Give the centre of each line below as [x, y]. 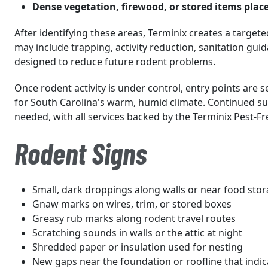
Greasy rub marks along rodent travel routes [134, 218]
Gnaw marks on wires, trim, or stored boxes [132, 204]
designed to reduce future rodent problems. [115, 62]
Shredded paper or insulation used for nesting [138, 247]
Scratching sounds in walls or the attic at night [137, 233]
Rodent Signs [80, 153]
